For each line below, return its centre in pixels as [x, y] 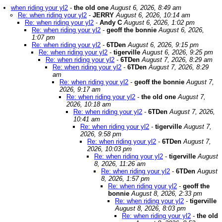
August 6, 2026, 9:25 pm [178, 52]
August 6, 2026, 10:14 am [153, 15]
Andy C [111, 23]
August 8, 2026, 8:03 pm [150, 208]
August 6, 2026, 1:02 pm [159, 23]
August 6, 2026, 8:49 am [146, 8]
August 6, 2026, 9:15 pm [163, 45]
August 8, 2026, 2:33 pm [167, 194]
